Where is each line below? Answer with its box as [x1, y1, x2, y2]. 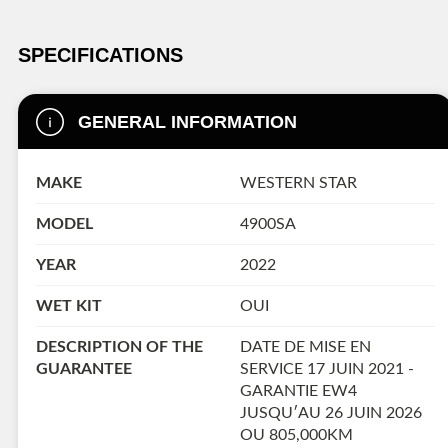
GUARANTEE [36, 360, 132, 377]
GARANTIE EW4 [239, 382, 357, 399]
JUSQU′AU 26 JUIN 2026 [239, 404, 422, 421]
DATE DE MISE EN [239, 338, 371, 355]
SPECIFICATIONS [18, 44, 183, 67]
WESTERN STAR [239, 174, 357, 191]
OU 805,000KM [239, 426, 353, 443]
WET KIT [36, 297, 102, 314]
